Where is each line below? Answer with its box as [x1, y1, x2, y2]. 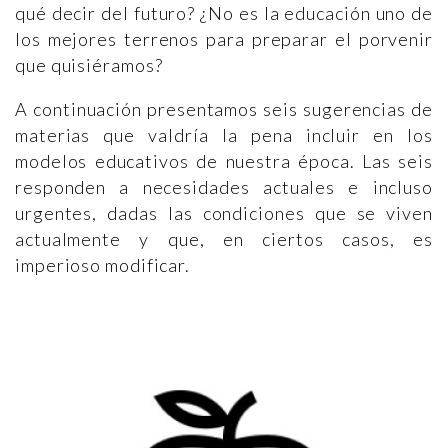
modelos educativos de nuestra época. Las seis [15, 150, 433, 172]
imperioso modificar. [15, 254, 190, 276]
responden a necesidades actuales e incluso [15, 176, 433, 198]
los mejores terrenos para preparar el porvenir [15, 28, 433, 50]
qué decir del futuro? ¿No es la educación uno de [15, 2, 433, 24]
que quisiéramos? [15, 54, 163, 76]
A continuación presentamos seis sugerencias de [15, 98, 433, 120]
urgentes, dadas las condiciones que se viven [15, 202, 433, 224]
